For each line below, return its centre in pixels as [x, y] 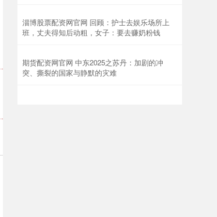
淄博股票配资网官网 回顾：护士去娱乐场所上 [96, 22]
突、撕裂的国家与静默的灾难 [70, 73]
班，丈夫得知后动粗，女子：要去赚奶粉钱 [91, 32]
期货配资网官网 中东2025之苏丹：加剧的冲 [93, 62]
